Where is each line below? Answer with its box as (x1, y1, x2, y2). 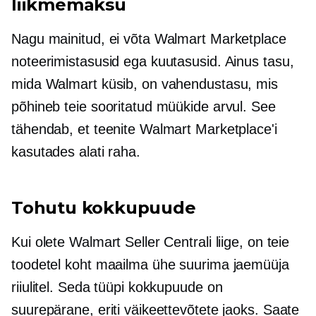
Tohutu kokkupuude (11, 197, 196, 218)
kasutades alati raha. (11, 144, 140, 159)
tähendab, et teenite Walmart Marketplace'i (11, 121, 277, 137)
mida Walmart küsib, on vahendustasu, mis (11, 76, 278, 92)
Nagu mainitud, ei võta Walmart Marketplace (11, 31, 286, 47)
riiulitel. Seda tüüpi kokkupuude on (11, 279, 223, 295)
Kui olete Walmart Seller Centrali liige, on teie (11, 234, 290, 250)
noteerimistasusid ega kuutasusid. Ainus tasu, (11, 54, 294, 69)
